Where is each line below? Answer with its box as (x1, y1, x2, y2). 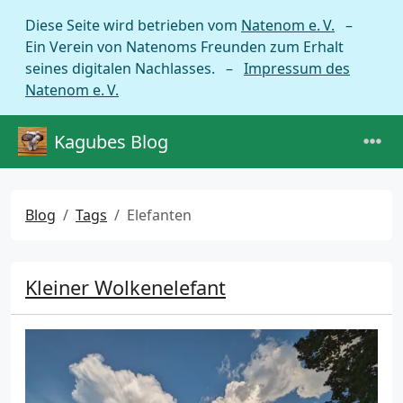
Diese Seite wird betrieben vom (25, 15, 241, 35)
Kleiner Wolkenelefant (25, 274, 226, 300)
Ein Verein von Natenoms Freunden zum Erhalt (25, 37, 344, 57)
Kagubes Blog (54, 129, 168, 154)
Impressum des (244, 58, 350, 78)
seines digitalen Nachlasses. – (25, 58, 244, 78)
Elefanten (127, 205, 192, 225)
